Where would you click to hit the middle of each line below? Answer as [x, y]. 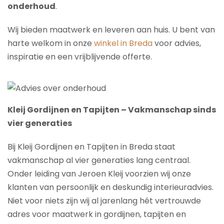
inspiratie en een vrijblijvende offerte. [80, 57]
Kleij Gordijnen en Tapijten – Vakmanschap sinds [112, 110]
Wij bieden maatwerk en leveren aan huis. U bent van [111, 30]
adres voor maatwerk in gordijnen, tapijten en [97, 214]
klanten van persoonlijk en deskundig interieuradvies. [110, 187]
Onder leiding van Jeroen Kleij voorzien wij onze [99, 174]
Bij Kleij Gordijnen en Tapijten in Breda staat [91, 147]
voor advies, [178, 43]
